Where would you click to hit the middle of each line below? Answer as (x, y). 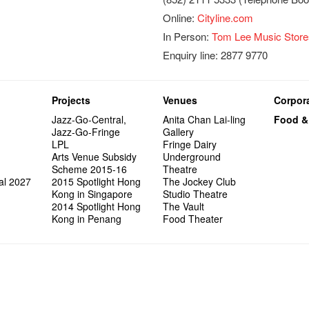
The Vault (184, 206)
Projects (71, 100)
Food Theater (193, 219)
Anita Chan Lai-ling (205, 119)
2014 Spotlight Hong (97, 206)
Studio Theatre (196, 194)
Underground (192, 157)
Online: (180, 18)
